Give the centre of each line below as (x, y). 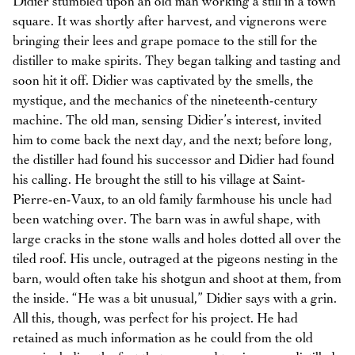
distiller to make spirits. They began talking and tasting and (177, 61)
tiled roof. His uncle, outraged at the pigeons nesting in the (176, 260)
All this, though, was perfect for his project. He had (155, 319)
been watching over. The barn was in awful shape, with (167, 220)
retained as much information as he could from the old (163, 339)
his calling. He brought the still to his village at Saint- (159, 180)
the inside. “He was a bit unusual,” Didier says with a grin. (175, 299)
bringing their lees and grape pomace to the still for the (165, 42)
